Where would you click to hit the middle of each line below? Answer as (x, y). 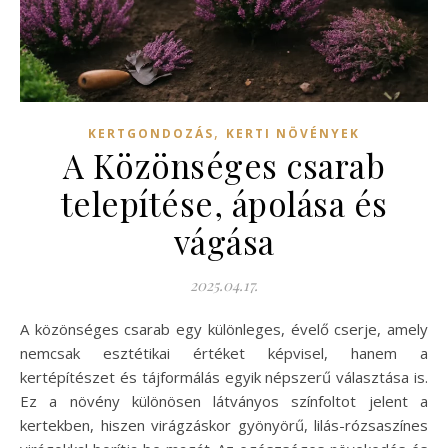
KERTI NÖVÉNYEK (293, 133)
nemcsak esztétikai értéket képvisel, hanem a (224, 352)
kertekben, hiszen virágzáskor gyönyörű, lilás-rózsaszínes (224, 424)
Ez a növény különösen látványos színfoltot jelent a (224, 400)
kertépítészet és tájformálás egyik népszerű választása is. (224, 376)
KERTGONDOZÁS (151, 133)
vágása (224, 240)
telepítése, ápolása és (224, 202)
